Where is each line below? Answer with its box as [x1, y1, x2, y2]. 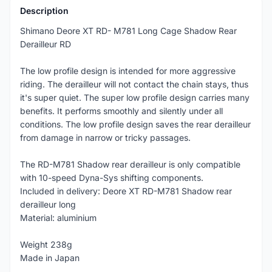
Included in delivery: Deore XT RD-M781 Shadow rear [20, 186, 232, 196]
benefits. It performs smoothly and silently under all [20, 106, 223, 116]
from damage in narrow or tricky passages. [20, 132, 191, 143]
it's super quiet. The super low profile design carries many [20, 92, 250, 103]
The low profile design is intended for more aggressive [20, 66, 236, 76]
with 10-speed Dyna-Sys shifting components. [20, 172, 203, 183]
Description [20, 5, 69, 16]
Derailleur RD [20, 39, 71, 49]
